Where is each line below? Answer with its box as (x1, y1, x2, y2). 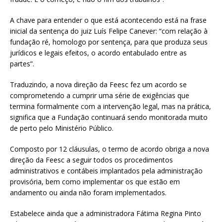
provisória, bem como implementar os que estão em (10, 177, 180, 187)
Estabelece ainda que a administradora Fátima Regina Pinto (10, 209, 201, 219)
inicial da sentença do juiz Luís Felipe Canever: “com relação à (10, 26, 208, 36)
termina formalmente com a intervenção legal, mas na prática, (10, 102, 211, 111)
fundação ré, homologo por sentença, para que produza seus (10, 37, 208, 47)
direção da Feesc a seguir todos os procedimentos (10, 155, 173, 165)
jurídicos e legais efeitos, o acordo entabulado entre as (10, 48, 187, 58)
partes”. (10, 59, 36, 69)
